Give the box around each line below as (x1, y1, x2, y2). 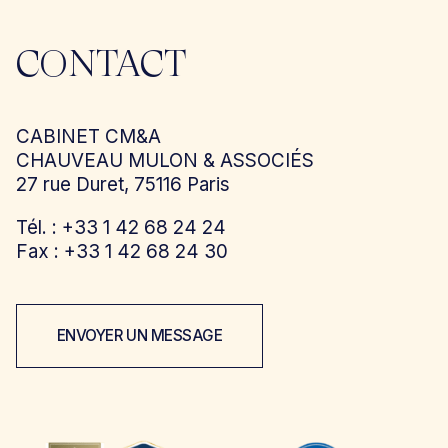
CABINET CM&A (15, 124, 161, 148)
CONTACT (15, 46, 186, 85)
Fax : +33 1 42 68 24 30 (15, 239, 228, 263)
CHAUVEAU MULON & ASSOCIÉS (15, 148, 314, 172)
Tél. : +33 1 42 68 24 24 (15, 215, 226, 239)
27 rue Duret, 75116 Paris (15, 172, 230, 196)
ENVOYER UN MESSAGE (56, 326, 223, 346)
